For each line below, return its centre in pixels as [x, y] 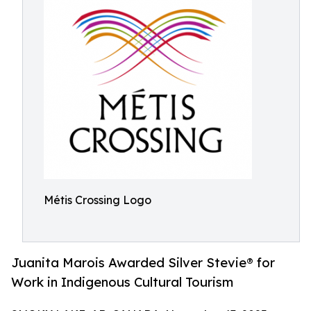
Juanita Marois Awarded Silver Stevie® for [143, 263]
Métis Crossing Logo [98, 200]
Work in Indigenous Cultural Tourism [122, 282]
